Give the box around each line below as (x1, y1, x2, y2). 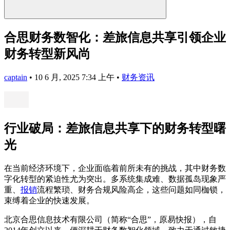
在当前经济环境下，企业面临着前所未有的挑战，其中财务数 (4, 163, 226, 172)
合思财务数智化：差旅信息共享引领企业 (4, 30, 226, 44)
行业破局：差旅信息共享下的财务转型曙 (4, 121, 226, 135)
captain (4, 72, 27, 82)
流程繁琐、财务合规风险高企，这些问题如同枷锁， (37, 185, 226, 194)
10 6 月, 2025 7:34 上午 (34, 72, 117, 82)
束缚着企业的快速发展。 (4, 196, 94, 205)
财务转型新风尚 (4, 47, 90, 61)
